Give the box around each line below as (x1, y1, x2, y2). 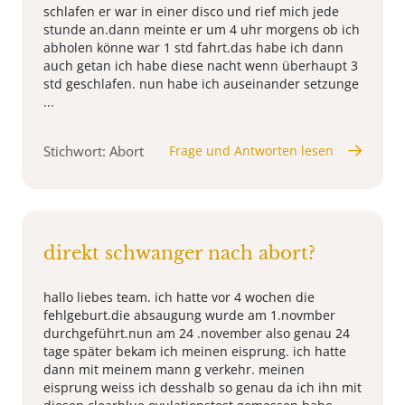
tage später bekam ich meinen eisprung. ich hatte (43, 342, 346, 360)
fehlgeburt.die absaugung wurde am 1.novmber (43, 306, 335, 324)
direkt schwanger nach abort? (43, 241, 316, 264)
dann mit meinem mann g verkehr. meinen (43, 360, 305, 378)
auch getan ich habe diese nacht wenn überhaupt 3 (43, 56, 358, 74)
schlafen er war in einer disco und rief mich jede (43, 2, 339, 20)
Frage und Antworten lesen (169, 141, 334, 159)
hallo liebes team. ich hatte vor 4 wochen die (43, 287, 315, 306)
